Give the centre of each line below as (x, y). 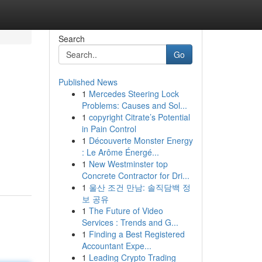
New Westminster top (128, 164)
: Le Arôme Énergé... (120, 152)
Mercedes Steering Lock (134, 94)
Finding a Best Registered (137, 234)
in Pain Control (109, 129)
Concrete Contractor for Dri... (135, 175)
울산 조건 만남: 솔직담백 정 (139, 187)
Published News (88, 82)
